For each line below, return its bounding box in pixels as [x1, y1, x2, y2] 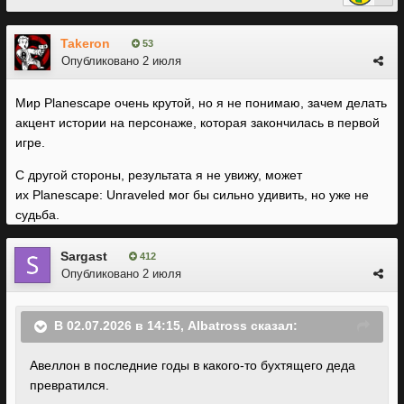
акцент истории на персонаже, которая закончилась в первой [15, 115, 380, 130]
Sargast [60, 249, 107, 263]
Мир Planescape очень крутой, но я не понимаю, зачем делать [15, 96, 387, 110]
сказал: [247, 318, 298, 334]
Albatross [188, 318, 247, 334]
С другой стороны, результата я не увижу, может [15, 168, 302, 182]
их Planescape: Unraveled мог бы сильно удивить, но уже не [15, 188, 369, 202]
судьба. [15, 207, 60, 222]
